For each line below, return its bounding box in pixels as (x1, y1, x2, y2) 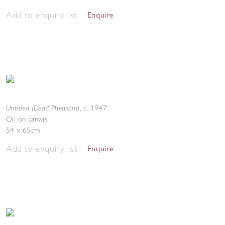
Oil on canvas (6, 115, 48, 124)
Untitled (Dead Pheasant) (6, 103, 80, 113)
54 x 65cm (6, 126, 40, 135)
